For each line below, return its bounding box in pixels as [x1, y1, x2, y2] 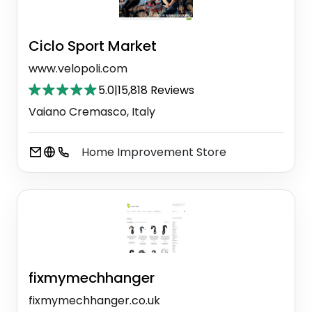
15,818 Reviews [118, 82, 194, 99]
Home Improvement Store [81, 144, 226, 161]
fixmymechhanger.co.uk [29, 292, 160, 309]
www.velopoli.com [29, 61, 127, 77]
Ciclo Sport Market [29, 36, 157, 56]
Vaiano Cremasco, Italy [29, 104, 155, 120]
